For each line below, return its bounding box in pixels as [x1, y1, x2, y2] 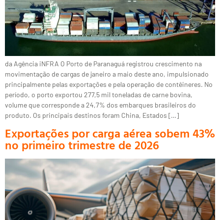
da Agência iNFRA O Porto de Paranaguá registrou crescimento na [5, 59, 202, 68]
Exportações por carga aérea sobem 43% [5, 124, 215, 142]
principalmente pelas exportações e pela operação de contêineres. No [5, 80, 213, 89]
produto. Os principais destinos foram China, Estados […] [5, 111, 179, 120]
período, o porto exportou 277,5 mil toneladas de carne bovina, [5, 90, 192, 99]
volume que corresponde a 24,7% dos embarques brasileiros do [5, 101, 196, 110]
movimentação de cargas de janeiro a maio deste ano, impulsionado [5, 70, 209, 79]
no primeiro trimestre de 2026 [5, 136, 159, 154]
